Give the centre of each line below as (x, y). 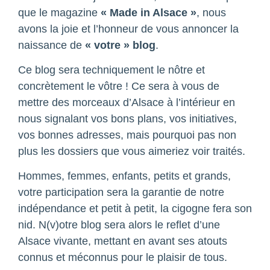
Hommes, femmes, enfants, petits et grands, (124, 176)
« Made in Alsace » (149, 12)
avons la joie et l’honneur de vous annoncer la (128, 29)
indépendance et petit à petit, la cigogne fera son (135, 209)
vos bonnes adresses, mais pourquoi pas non (127, 135)
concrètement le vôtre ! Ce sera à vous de (119, 86)
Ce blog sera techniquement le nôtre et (111, 70)
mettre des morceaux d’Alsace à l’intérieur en (127, 103)
